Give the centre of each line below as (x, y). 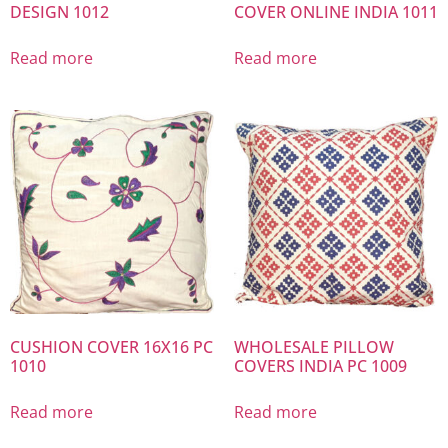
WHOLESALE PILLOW (314, 347)
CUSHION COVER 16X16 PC (111, 347)
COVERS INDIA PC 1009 (320, 366)
